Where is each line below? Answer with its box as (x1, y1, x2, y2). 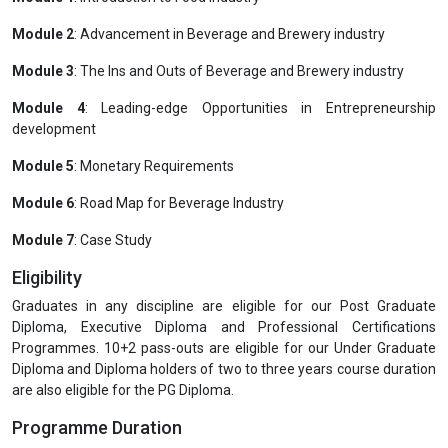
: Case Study (74, 231, 152, 248)
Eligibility (12, 266, 82, 288)
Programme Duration (12, 416, 182, 438)
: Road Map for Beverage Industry (74, 194, 284, 211)
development (12, 120, 96, 137)
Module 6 (12, 194, 74, 211)
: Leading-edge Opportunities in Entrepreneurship (84, 99, 437, 116)
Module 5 (12, 157, 74, 174)
